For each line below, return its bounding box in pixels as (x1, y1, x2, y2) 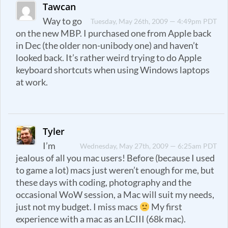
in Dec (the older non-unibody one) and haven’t (16, 40, 198, 51)
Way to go (43, 15, 82, 26)
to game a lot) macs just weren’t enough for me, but (16, 164, 214, 176)
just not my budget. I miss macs (16, 201, 139, 212)
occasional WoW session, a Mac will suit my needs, (16, 189, 214, 200)
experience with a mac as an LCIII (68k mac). (16, 213, 186, 224)
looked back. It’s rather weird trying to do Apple (16, 52, 202, 63)
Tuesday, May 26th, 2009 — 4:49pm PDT (91, 16, 217, 25)
